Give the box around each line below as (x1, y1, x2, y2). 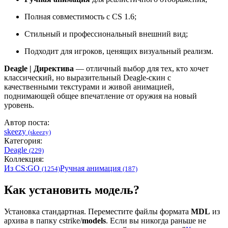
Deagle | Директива (4, 64, 74, 73)
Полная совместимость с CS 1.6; (24, 12, 136, 21)
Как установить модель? (4, 183, 139, 197)
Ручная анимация (60, 164, 123, 173)
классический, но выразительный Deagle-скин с (4, 73, 171, 82)
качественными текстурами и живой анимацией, (4, 82, 174, 92)
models (82, 216, 106, 225)
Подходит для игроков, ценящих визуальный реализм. (24, 47, 213, 56)
